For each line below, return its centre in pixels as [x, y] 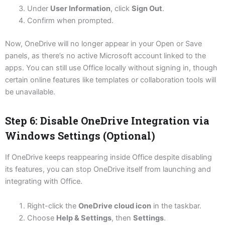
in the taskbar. [176, 206]
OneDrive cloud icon [115, 206]
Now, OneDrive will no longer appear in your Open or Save [103, 43]
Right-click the [52, 206]
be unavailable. [30, 92]
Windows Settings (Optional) [80, 135]
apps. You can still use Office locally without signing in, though [111, 68]
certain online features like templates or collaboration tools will [110, 80]
